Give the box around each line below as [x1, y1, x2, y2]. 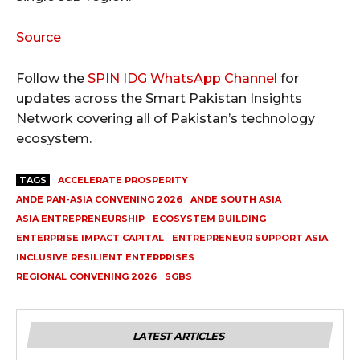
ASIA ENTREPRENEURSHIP [16, 213, 145, 225]
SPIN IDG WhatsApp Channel [88, 71, 277, 87]
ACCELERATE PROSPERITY [58, 174, 188, 186]
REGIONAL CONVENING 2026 [16, 271, 157, 283]
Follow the [16, 71, 88, 87]
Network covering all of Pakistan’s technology [16, 111, 315, 127]
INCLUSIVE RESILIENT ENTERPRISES [16, 252, 194, 264]
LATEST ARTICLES [132, 329, 224, 343]
